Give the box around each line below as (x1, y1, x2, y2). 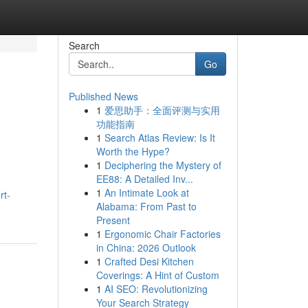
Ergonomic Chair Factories (104, 227, 221, 241)
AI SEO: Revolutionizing (104, 282, 208, 296)
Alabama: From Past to (96, 199, 197, 213)
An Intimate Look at (104, 186, 189, 199)
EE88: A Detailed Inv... (96, 172, 193, 186)
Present (96, 213, 130, 227)
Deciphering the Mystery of (104, 158, 221, 172)
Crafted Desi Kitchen (104, 254, 194, 268)
